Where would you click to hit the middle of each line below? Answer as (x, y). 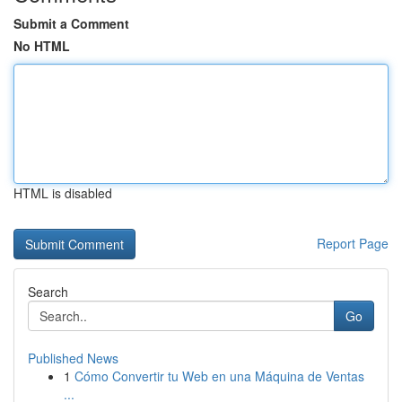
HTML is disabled (63, 193)
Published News (73, 358)
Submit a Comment (71, 23)
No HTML (42, 46)
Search (48, 292)
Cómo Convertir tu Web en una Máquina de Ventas (219, 376)
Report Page (353, 243)
